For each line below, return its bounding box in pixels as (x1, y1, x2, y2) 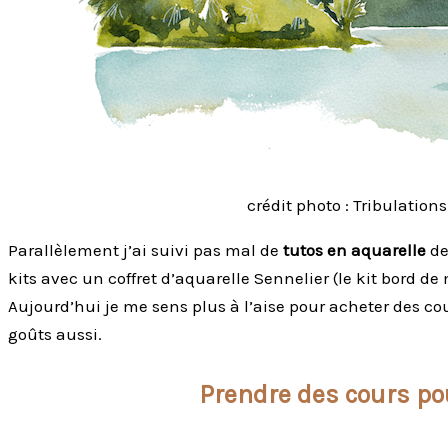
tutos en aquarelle (279, 240, 426, 261)
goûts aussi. (8, 324, 102, 345)
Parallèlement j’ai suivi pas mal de (8, 240, 279, 261)
